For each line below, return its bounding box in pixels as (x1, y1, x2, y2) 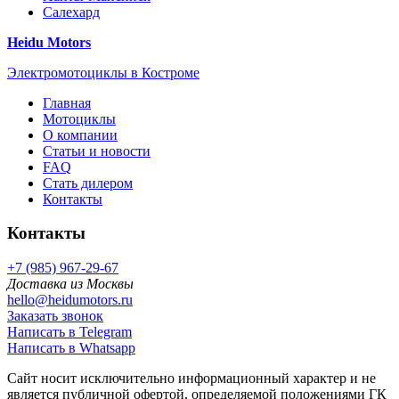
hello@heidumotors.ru (7, 292, 133, 308)
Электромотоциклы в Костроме (7, 64, 199, 80)
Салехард (43, 4, 100, 20)
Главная (43, 94, 91, 110)
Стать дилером (43, 175, 133, 191)
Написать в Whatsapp (7, 340, 135, 356)
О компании (43, 126, 118, 142)
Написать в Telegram (7, 324, 132, 340)
